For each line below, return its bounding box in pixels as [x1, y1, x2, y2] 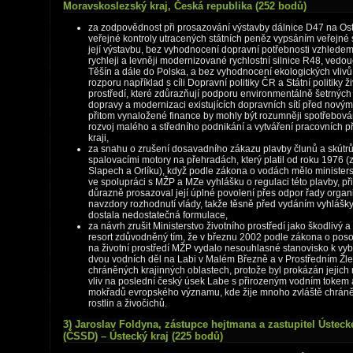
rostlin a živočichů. [88, 298, 167, 309]
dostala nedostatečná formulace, [88, 210, 228, 221]
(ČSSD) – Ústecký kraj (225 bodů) [63, 330, 223, 342]
